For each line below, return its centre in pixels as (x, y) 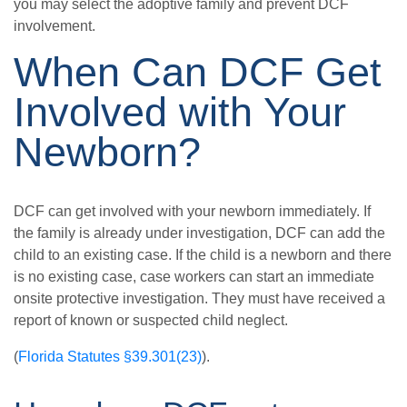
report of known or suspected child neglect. (151, 321)
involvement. (55, 26)
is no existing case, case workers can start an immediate (194, 277)
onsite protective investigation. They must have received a (199, 299)
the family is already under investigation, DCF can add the (199, 233)
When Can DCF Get (198, 72)
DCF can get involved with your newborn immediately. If (192, 212)
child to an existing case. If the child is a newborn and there (203, 255)
